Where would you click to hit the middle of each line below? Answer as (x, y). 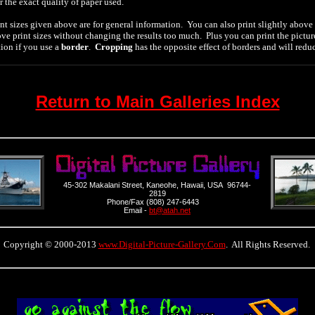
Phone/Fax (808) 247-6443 (157, 201)
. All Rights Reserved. (269, 244)
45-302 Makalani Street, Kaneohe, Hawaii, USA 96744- (157, 185)
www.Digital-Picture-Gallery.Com (162, 244)
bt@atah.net (170, 210)
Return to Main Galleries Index (157, 101)
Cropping (114, 47)
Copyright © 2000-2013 (51, 244)
